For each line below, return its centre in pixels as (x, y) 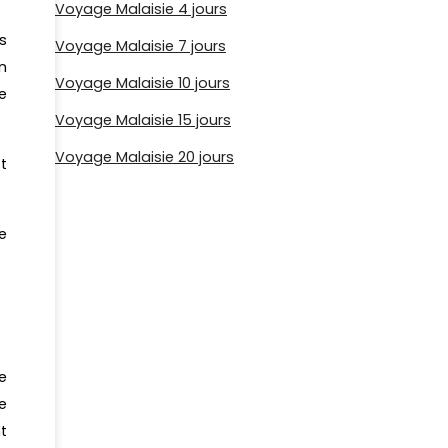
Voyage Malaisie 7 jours (140, 45)
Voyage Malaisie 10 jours (142, 82)
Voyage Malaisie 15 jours (143, 119)
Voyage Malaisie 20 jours (144, 156)
